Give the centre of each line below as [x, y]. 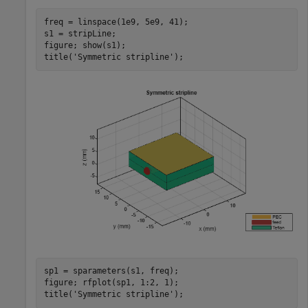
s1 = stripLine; [80, 33]
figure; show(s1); [85, 45]
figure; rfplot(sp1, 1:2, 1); [111, 283]
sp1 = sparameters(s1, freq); [111, 271]
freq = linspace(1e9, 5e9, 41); [116, 22]
